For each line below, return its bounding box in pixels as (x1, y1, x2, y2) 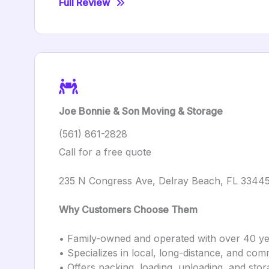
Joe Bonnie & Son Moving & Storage (59, 105, 223, 117)
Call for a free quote (59, 146, 151, 158)
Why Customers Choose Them (59, 204, 198, 216)
